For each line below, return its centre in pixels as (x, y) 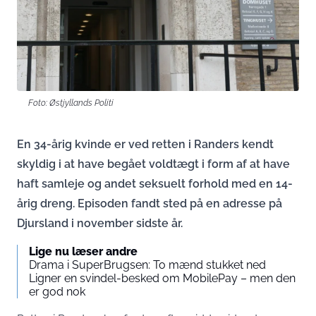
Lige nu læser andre (83, 252)
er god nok (57, 292)
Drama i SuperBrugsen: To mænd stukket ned (147, 265)
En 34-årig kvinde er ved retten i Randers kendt (145, 145)
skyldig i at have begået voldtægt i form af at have (153, 164)
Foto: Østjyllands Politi (71, 103)
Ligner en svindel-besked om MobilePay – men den (162, 279)
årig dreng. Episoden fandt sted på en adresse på (150, 204)
